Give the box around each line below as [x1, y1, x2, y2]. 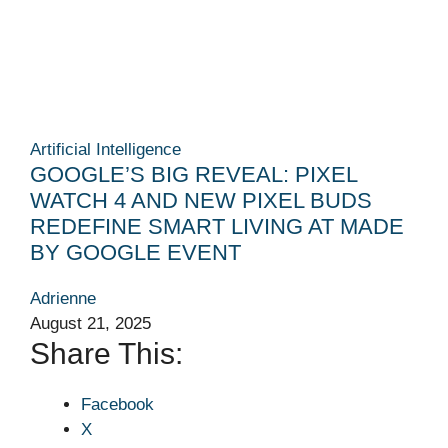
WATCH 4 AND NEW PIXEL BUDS [30, 187, 372, 213]
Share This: [30, 336, 183, 370]
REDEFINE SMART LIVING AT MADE [30, 213, 404, 239]
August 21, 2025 [30, 313, 151, 333]
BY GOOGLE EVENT [30, 239, 241, 265]
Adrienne [30, 288, 96, 308]
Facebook [81, 394, 154, 414]
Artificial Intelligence [30, 139, 181, 159]
